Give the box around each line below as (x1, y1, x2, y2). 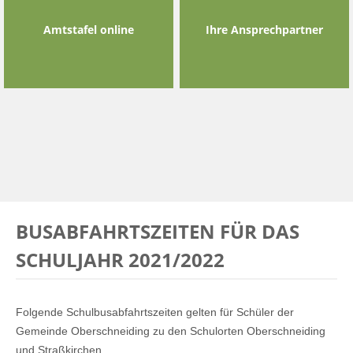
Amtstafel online (43, 21, 134, 37)
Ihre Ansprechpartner (206, 21, 324, 37)
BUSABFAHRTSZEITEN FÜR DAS (16, 218, 299, 244)
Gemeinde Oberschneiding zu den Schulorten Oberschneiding (16, 325, 325, 337)
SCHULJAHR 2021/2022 (16, 247, 225, 273)
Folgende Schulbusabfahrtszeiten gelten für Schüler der (16, 306, 294, 318)
